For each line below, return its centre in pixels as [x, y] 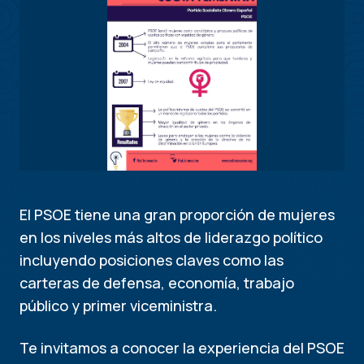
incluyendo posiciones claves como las [152, 260]
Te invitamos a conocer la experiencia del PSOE [182, 348]
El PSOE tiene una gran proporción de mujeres [177, 214]
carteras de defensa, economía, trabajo [157, 283]
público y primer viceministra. [118, 305]
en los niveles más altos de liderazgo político [171, 237]
